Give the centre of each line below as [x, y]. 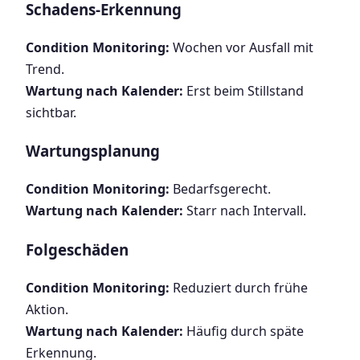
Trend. [45, 69]
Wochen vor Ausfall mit [241, 47]
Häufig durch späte [243, 331]
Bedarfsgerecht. [220, 189]
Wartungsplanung [93, 151]
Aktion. [47, 309]
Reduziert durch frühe [239, 287]
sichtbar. [51, 112]
